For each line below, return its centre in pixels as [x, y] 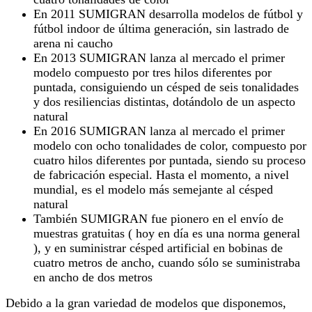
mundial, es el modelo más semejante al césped [153, 189]
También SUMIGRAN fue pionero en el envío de [158, 218]
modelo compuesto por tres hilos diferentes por [153, 72]
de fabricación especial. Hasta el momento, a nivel [161, 174]
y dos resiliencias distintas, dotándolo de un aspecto [164, 101]
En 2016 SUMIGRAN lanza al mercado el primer [159, 131]
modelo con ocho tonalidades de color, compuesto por [170, 145]
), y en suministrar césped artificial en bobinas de [158, 248]
